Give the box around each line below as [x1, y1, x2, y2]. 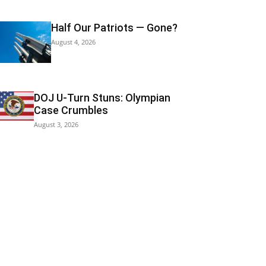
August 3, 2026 [33, 120, 78, 129]
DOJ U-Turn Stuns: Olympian [33, 91, 170, 104]
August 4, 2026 [51, 37, 96, 47]
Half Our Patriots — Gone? [51, 21, 178, 34]
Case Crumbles [33, 104, 108, 117]
